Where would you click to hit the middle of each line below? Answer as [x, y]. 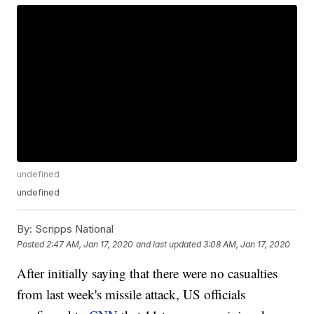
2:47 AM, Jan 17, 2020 [90, 244]
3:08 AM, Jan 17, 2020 [247, 244]
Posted [32, 244]
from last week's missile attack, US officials [131, 294]
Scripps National [73, 229]
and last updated [169, 244]
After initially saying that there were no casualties [148, 273]
